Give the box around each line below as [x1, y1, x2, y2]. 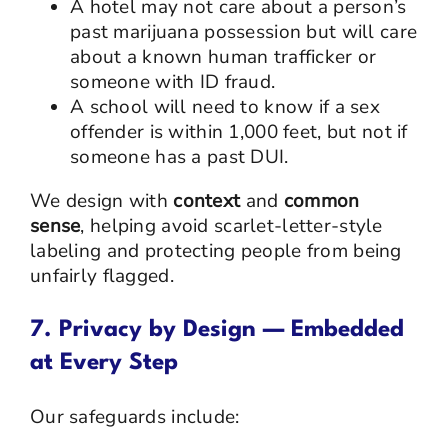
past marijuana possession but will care [69, 18, 418, 45]
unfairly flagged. [29, 262, 174, 289]
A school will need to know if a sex [69, 93, 380, 120]
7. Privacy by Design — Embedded [29, 317, 404, 342]
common [283, 187, 360, 214]
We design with [29, 187, 174, 214]
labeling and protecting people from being [29, 237, 402, 264]
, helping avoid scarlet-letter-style [80, 212, 383, 239]
